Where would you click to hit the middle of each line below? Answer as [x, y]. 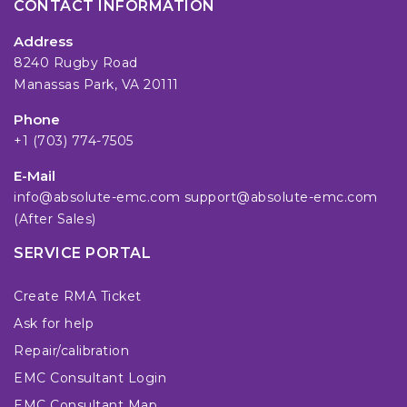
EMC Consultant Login [90, 377]
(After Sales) [55, 219]
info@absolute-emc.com [97, 198]
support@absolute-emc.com [281, 198]
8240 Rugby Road [76, 63]
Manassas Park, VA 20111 [96, 85]
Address [43, 42]
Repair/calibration [71, 350]
